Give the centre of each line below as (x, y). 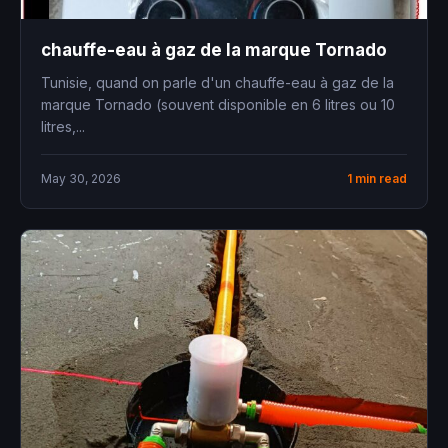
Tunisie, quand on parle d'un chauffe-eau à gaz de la (217, 82)
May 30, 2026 (81, 178)
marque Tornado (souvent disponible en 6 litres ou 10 (218, 104)
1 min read (377, 178)
